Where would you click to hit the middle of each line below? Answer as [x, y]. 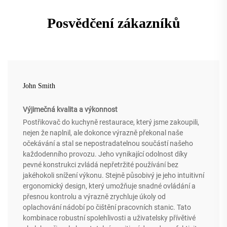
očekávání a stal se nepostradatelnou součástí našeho [108, 144]
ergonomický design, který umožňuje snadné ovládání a [109, 186]
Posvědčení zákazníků [113, 23]
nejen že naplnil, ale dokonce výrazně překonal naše [103, 133]
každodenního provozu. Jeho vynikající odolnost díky [105, 154]
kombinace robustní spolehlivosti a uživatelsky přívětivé [109, 218]
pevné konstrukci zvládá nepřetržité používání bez [101, 165]
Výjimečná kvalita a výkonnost [70, 110]
